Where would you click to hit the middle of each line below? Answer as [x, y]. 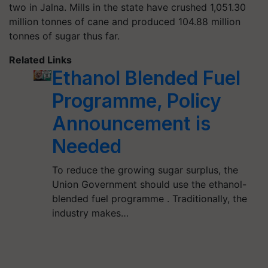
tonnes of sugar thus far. [64, 36]
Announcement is [131, 124]
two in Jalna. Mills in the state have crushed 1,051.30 [127, 7]
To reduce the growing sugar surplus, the [145, 170]
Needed [86, 146]
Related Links [40, 60]
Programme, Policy [136, 101]
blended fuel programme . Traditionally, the [149, 199]
